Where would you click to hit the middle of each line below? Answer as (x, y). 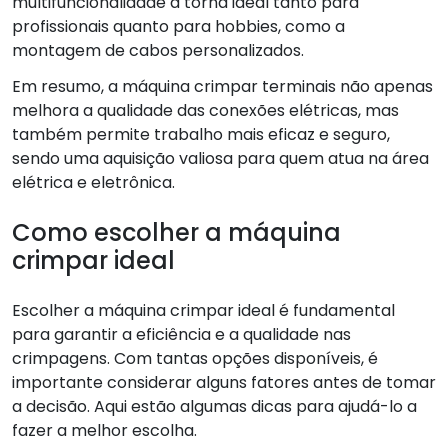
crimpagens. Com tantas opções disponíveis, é (195, 358)
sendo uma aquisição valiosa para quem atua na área (220, 158)
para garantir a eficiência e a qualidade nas (181, 334)
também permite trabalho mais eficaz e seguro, (201, 134)
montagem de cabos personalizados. (158, 50)
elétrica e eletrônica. (93, 182)
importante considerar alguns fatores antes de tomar (224, 382)
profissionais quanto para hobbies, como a (178, 26)
